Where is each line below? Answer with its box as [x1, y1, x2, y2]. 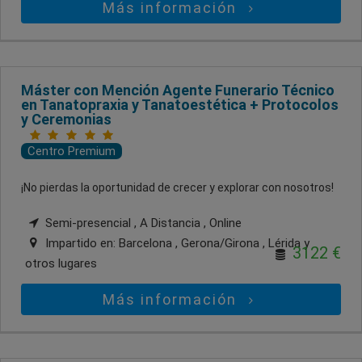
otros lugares [25, 256, 97, 271]
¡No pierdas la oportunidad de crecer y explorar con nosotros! [21, 181, 334, 194]
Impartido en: [42, 236, 119, 250]
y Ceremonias [21, 111, 112, 128]
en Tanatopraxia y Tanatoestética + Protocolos [21, 96, 339, 113]
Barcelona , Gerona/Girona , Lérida [119, 236, 304, 250]
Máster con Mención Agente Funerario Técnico [21, 82, 335, 99]
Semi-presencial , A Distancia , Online [42, 216, 242, 230]
